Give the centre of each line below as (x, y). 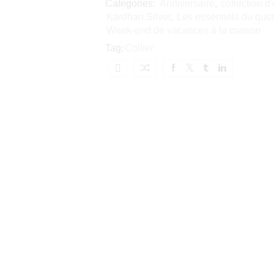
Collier (139, 48)
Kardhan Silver (138, 17)
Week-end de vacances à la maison (183, 30)
